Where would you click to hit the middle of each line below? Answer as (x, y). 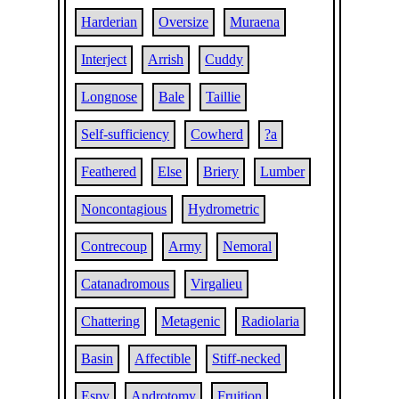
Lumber (283, 171)
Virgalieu (217, 284)
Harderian (110, 22)
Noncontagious (124, 209)
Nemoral (248, 246)
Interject (104, 59)
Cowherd (217, 134)
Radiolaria (271, 321)
